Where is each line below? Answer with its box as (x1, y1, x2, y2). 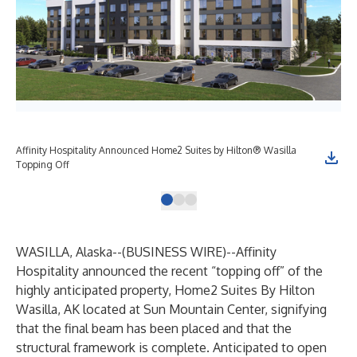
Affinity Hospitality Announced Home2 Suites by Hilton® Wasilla (16, 144, 296, 156)
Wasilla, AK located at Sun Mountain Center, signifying (16, 301, 327, 317)
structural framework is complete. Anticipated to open (16, 339, 327, 355)
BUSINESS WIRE (126, 244, 222, 260)
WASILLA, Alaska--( (16, 244, 126, 260)
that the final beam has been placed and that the (16, 320, 292, 336)
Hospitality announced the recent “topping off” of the (16, 263, 323, 279)
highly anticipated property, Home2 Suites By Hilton (16, 282, 315, 298)
